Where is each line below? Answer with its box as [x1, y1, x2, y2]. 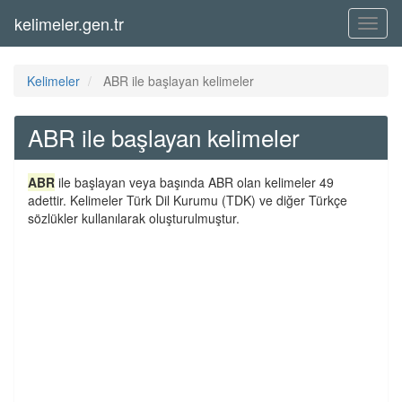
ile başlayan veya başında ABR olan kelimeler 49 [55, 173, 334, 191]
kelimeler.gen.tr [14, 12, 124, 35]
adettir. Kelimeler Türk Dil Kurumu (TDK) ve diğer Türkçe [28, 191, 347, 209]
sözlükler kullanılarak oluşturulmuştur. [28, 209, 240, 227]
